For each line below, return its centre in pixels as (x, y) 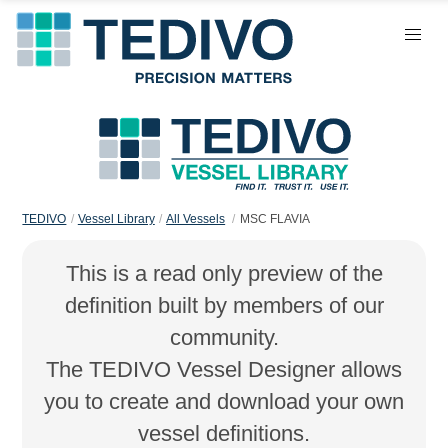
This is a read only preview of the (224, 273)
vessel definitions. (224, 433)
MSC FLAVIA (274, 219)
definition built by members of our (224, 305)
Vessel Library (116, 219)
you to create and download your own (224, 401)
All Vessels (196, 219)
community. (224, 337)
